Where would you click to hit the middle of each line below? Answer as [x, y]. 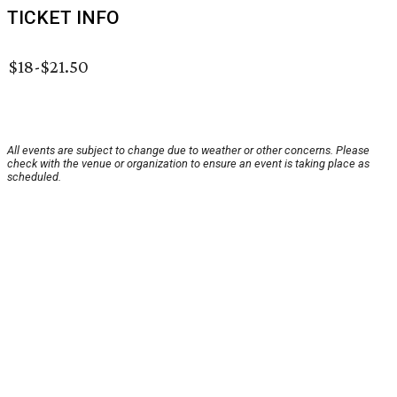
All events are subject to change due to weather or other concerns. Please [188, 151]
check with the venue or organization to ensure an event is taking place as [188, 164]
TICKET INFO [63, 18]
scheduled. [34, 177]
